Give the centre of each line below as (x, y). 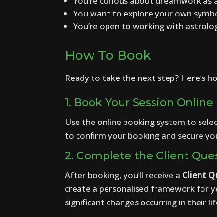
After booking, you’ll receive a (124, 175)
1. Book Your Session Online (139, 102)
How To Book (108, 55)
